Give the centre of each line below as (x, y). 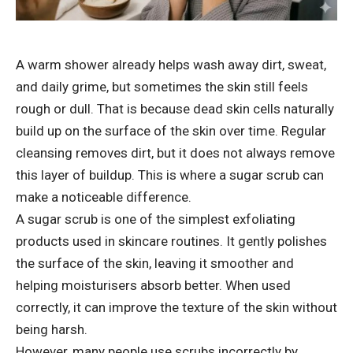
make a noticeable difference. (104, 197)
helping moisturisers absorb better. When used (153, 286)
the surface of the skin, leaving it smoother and (155, 264)
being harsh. (52, 330)
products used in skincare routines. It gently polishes (171, 242)
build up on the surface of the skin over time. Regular (171, 131)
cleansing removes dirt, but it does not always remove (175, 153)
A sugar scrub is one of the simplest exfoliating (156, 219)
